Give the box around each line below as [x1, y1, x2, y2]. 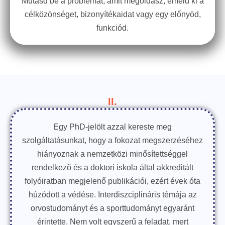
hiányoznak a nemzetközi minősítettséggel [37, 150, 188, 158]
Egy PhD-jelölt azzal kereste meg [53, 123, 172, 131]
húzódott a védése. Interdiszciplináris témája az [28, 190, 197, 199]
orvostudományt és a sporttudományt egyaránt [31, 204, 194, 212]
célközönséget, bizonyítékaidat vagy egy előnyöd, [24, 10, 201, 19]
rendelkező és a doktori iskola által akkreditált [32, 163, 193, 172]
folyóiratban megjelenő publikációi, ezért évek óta [25, 177, 200, 185]
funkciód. [96, 24, 129, 32]
